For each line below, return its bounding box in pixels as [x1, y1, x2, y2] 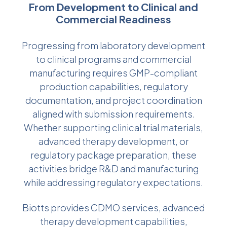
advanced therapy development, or [38, 135, 189, 147]
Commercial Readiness [56, 13, 171, 26]
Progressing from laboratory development [22, 40, 205, 52]
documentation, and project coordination [25, 94, 202, 106]
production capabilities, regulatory [39, 81, 188, 93]
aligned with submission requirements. [32, 108, 195, 120]
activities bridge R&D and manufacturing [28, 163, 199, 175]
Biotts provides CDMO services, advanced [22, 202, 205, 214]
